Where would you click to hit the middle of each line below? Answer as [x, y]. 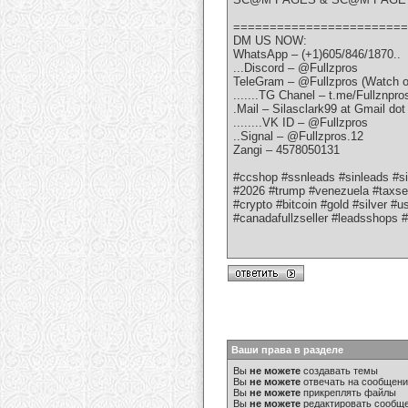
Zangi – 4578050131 [286, 150]
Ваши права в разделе [287, 350]
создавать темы [339, 371]
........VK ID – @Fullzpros [301, 123]
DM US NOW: [270, 41]
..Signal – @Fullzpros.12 [298, 137]
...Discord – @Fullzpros [296, 68]
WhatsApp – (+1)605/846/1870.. [317, 55]
